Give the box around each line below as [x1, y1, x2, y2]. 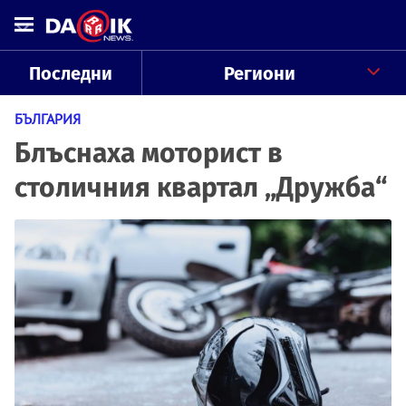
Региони [223, 63, 295, 84]
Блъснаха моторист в [14, 137, 283, 169]
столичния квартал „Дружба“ [14, 171, 387, 204]
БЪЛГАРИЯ [14, 110, 81, 128]
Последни [28, 63, 112, 84]
